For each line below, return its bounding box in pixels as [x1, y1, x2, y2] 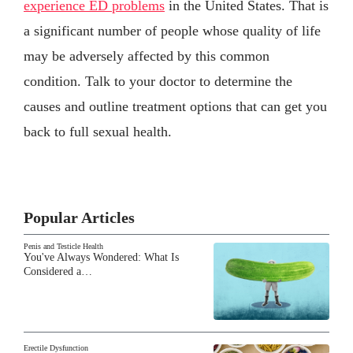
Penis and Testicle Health [24, 241, 103, 251]
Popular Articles [24, 208, 135, 226]
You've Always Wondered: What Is [24, 251, 179, 263]
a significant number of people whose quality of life [24, 22, 321, 39]
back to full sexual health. [24, 123, 172, 139]
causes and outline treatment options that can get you [24, 98, 327, 114]
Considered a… [24, 265, 92, 277]
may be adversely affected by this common [24, 47, 269, 64]
